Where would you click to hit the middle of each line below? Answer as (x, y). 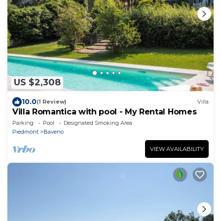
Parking (23, 123)
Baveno (54, 131)
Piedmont (25, 131)
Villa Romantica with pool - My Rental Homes (105, 111)
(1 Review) (52, 102)
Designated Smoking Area (98, 123)
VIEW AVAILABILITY (177, 149)
